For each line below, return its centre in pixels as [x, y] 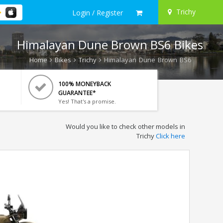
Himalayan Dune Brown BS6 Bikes [110, 45]
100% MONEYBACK [84, 84]
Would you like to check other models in [125, 126]
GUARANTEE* [77, 93]
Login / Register [98, 12]
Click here [170, 136]
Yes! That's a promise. [87, 101]
